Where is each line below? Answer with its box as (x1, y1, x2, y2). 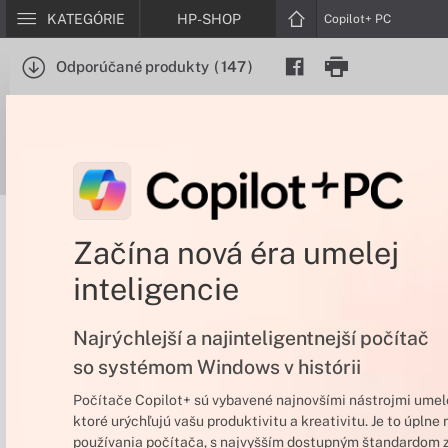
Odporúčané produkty (56, 58, 209, 75)
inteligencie (72, 271, 239, 308)
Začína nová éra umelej (72, 235, 399, 272)
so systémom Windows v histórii (72, 354, 361, 378)
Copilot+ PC (324, 12, 391, 26)
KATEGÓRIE (47, 11, 125, 27)
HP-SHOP (176, 11, 241, 27)
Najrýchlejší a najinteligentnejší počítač (72, 325, 429, 349)
